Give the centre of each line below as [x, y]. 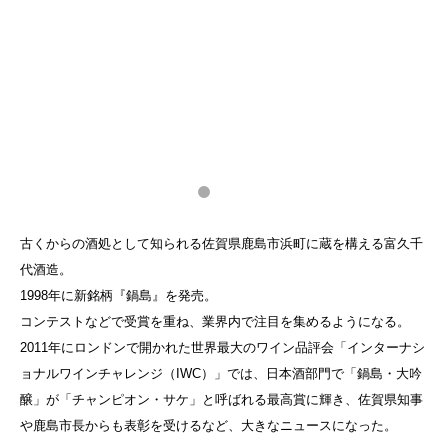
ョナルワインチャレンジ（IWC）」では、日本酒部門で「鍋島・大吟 [221, 373]
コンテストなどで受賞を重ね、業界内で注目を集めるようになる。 [215, 321]
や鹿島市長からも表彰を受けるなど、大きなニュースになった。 [208, 425]
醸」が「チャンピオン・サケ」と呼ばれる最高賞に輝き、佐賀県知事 [221, 399]
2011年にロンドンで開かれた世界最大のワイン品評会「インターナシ [222, 347]
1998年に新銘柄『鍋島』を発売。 [118, 295]
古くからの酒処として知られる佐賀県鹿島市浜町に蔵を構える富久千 [221, 243]
